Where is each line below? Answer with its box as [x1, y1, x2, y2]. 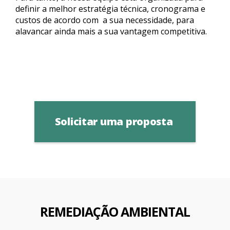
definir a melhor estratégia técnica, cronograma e [15, 3, 205, 14]
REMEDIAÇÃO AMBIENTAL [40, 203, 190, 220]
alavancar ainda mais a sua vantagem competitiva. [15, 26, 207, 37]
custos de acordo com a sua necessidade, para [15, 14, 194, 26]
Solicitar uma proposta [54, 114, 176, 128]
